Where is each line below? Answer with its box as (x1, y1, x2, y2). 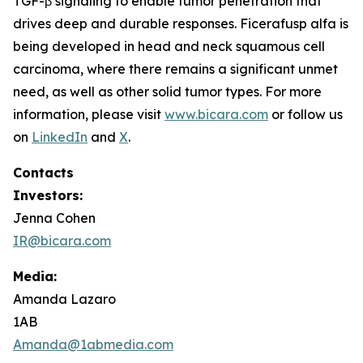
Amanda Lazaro (13, 291, 116, 307)
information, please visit (13, 106, 164, 122)
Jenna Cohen (13, 210, 96, 226)
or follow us (268, 106, 343, 122)
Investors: (13, 187, 83, 203)
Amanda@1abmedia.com (13, 336, 173, 352)
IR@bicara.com (13, 233, 111, 249)
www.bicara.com (164, 106, 268, 122)
